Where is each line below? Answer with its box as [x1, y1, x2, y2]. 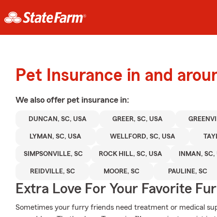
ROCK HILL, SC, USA [99, 151, 163, 157]
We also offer [15, 95, 67, 104]
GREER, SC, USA [112, 116, 163, 123]
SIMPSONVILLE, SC [23, 151, 83, 157]
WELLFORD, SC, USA [109, 133, 175, 140]
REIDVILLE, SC [30, 168, 75, 175]
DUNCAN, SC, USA [28, 116, 87, 123]
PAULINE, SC [168, 168, 207, 175]
